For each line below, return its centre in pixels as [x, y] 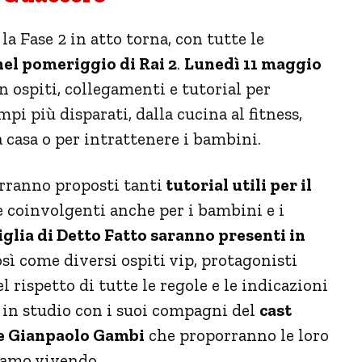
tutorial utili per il [237, 184]
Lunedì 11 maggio [253, 63]
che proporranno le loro [237, 335]
